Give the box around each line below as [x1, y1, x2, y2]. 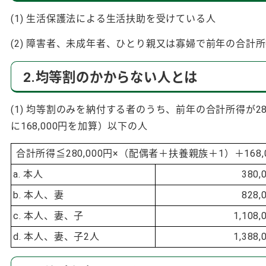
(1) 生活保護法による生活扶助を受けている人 [11, 12, 216, 24]
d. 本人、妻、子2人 [13, 230, 100, 242]
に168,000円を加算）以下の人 [11, 120, 148, 132]
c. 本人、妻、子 [13, 210, 87, 221]
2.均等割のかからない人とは [23, 69, 198, 85]
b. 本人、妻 [13, 189, 64, 201]
